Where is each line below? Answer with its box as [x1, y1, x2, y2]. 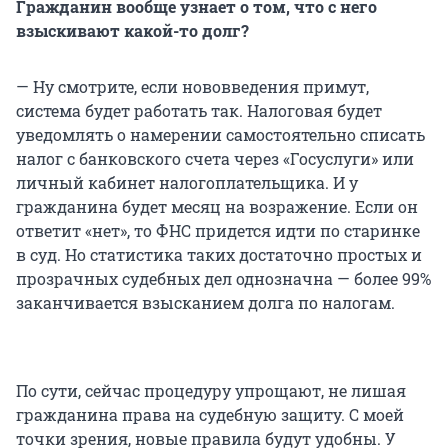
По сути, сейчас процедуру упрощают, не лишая [16, 380, 406, 402]
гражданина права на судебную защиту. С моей [16, 404, 404, 426]
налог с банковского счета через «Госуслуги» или [16, 148, 414, 170]
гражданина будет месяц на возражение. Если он [16, 196, 418, 218]
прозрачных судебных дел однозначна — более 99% [16, 268, 431, 290]
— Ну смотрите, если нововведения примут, [16, 76, 369, 98]
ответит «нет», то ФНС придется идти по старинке [16, 220, 420, 242]
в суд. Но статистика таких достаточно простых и [16, 244, 422, 266]
